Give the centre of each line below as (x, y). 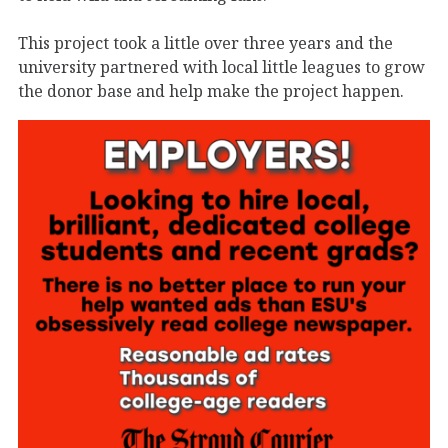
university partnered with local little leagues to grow (221, 66)
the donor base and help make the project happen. (211, 90)
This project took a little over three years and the (205, 42)
